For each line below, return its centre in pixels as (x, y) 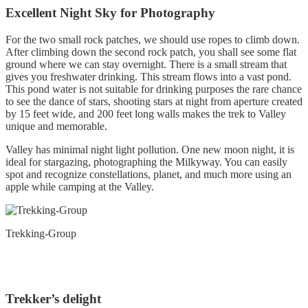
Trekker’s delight (53, 298)
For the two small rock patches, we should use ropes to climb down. (153, 40)
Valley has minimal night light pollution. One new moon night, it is (150, 150)
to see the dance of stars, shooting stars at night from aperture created (154, 102)
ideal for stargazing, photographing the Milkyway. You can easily (146, 162)
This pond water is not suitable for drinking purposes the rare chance (154, 89)
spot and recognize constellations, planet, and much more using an (148, 175)
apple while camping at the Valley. (80, 187)
